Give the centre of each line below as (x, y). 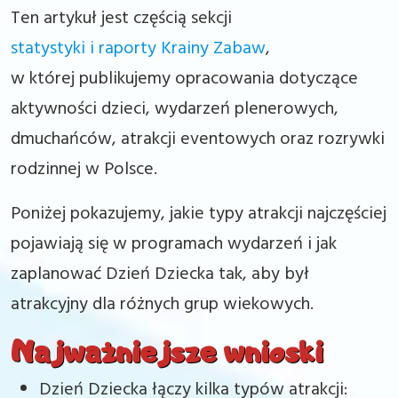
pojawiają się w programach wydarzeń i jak (174, 244)
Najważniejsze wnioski (167, 351)
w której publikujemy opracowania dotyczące (184, 79)
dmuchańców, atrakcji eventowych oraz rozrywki (198, 139)
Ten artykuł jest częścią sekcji (121, 19)
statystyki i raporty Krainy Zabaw (138, 49)
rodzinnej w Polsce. (84, 170)
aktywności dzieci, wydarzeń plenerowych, (175, 109)
